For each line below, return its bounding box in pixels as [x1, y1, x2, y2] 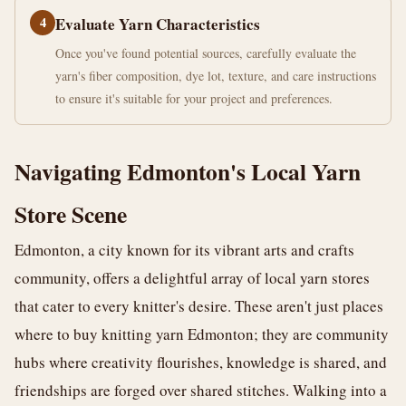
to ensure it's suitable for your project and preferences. [55, 90, 333, 107]
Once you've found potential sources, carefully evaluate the [55, 44, 356, 62]
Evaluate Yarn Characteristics [55, 13, 260, 35]
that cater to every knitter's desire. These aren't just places [14, 295, 383, 316]
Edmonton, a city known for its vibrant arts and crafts [14, 239, 354, 260]
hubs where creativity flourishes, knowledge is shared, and [14, 352, 387, 372]
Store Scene [14, 197, 127, 231]
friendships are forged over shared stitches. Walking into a [14, 380, 387, 401]
